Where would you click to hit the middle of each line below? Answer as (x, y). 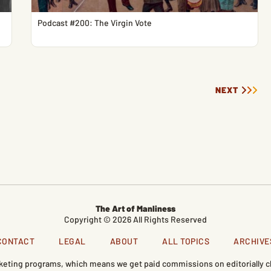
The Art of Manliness (135, 208)
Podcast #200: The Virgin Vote (95, 23)
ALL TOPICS (186, 241)
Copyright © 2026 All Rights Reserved (135, 219)
